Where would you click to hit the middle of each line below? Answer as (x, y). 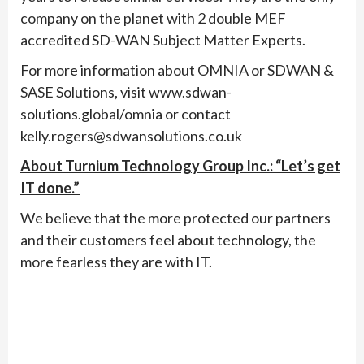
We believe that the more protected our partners (175, 217)
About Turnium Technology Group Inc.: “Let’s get (180, 165)
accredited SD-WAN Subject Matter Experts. (163, 39)
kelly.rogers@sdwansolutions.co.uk (131, 135)
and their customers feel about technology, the (168, 239)
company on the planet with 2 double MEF (153, 17)
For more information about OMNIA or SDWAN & (177, 69)
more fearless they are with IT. (116, 261)
